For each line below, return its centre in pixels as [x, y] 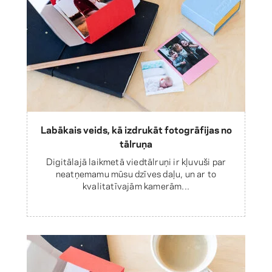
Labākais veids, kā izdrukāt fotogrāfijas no [136, 129]
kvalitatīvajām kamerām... [136, 185]
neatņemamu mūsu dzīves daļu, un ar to [136, 173]
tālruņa [136, 143]
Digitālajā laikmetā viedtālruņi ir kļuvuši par [136, 161]
